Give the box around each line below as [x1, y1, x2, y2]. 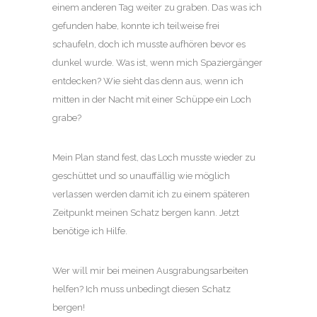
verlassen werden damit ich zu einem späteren [52, 189, 250, 200]
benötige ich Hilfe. [52, 226, 129, 237]
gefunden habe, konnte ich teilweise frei [52, 21, 219, 32]
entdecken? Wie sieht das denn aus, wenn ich [52, 76, 243, 87]
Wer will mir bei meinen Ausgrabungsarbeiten [52, 265, 248, 277]
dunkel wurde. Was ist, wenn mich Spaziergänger [52, 57, 263, 69]
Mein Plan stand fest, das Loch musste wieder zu [52, 152, 255, 163]
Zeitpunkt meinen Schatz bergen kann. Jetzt [52, 207, 239, 219]
